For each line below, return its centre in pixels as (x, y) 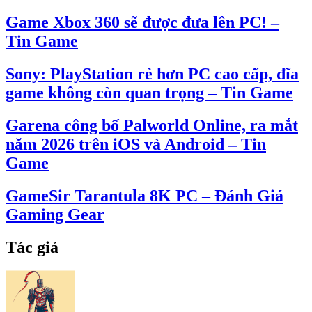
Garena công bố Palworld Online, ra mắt (152, 125)
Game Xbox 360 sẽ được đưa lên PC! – (142, 22)
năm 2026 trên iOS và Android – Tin (136, 144)
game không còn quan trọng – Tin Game (149, 92)
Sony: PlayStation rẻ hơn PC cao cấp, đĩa (152, 73)
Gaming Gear (55, 214)
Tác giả (32, 247)
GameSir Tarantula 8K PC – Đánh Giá (145, 195)
